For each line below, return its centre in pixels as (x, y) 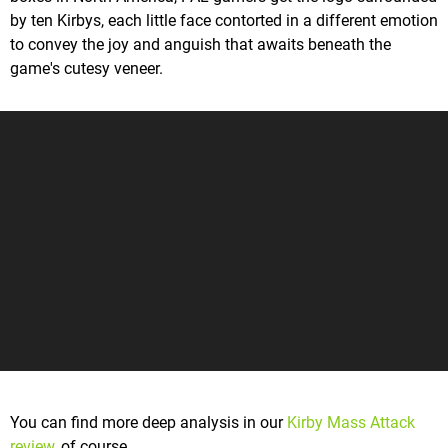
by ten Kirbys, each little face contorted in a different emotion (224, 21)
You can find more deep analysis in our (148, 423)
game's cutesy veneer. (86, 69)
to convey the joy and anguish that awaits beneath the (200, 45)
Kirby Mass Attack (351, 423)
